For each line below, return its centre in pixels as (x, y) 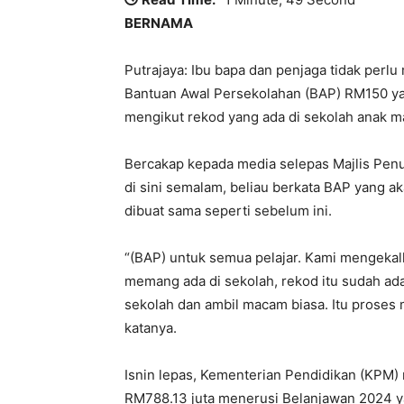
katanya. (151, 328)
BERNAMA (159, 23)
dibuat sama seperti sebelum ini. (228, 211)
